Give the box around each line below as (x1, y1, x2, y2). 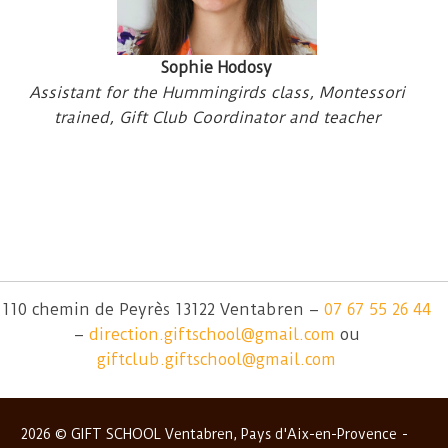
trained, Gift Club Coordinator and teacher (53, 108, 380, 128)
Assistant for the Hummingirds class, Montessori (28, 83, 405, 103)
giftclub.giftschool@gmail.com (97, 350, 336, 370)
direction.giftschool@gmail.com (88, 325, 335, 345)
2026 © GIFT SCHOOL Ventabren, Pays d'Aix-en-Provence (20, 426, 397, 443)
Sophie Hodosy (161, 58, 272, 78)
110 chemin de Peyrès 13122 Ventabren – (2, 300, 324, 320)
